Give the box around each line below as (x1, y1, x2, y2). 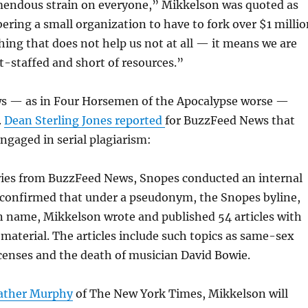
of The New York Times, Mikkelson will (72, 287, 288, 300)
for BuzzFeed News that (164, 113, 295, 127)
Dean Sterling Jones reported (3, 113, 165, 127)
